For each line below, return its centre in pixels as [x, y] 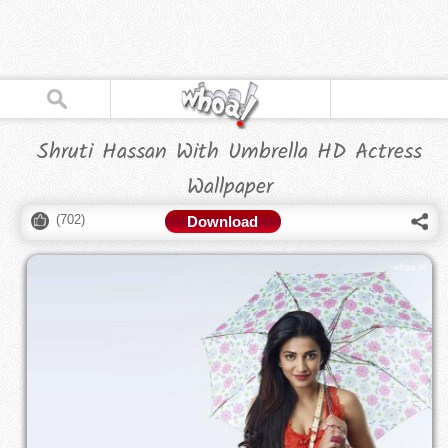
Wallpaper [229, 187]
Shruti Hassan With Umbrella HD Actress [230, 152]
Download [223, 221]
